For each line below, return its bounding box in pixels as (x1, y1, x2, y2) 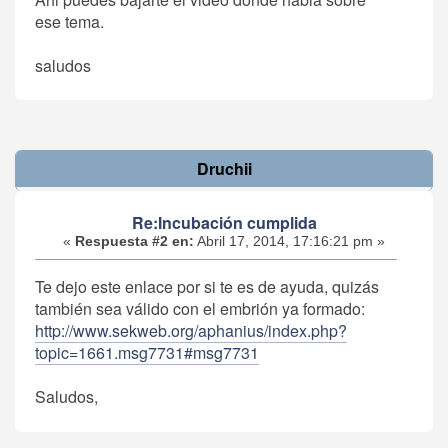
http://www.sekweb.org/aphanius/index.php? (35, 319, 347, 342)
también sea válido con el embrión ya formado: (35, 297, 365, 320)
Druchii (196, 157, 252, 181)
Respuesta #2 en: (75, 234, 194, 250)
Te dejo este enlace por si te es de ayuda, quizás (35, 275, 379, 298)
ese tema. (35, 9, 104, 33)
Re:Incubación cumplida (131, 211, 317, 235)
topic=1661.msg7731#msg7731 (35, 341, 259, 364)
